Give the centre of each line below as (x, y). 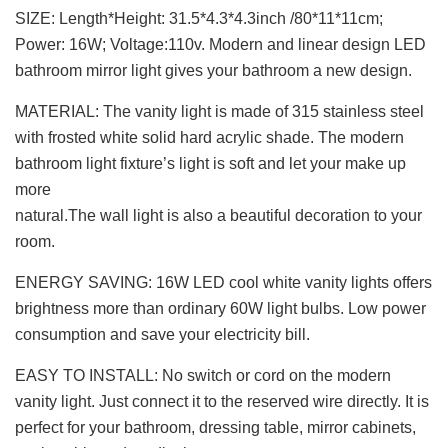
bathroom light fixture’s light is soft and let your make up (210, 163)
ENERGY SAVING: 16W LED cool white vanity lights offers (223, 282)
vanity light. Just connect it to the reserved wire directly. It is (222, 401)
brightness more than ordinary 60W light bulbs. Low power (220, 308)
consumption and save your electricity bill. (162, 334)
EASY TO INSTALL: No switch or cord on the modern (203, 375)
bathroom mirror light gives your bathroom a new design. (213, 70)
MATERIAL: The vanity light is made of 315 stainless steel (219, 111)
